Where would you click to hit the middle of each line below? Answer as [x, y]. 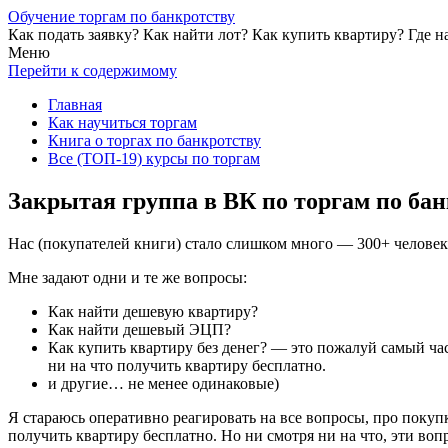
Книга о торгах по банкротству [154, 140]
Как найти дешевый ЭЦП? [139, 329]
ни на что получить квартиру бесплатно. [187, 365]
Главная [75, 104]
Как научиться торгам [122, 122]
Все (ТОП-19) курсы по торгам [154, 158]
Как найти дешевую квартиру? [153, 311]
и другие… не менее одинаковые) [163, 383]
